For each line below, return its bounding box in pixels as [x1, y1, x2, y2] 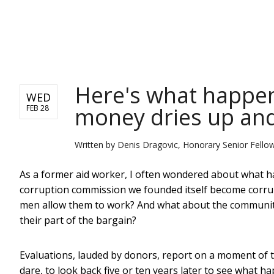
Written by [75, 138, 117, 150]
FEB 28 [26, 102, 49, 113]
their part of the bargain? [20, 213, 136, 227]
